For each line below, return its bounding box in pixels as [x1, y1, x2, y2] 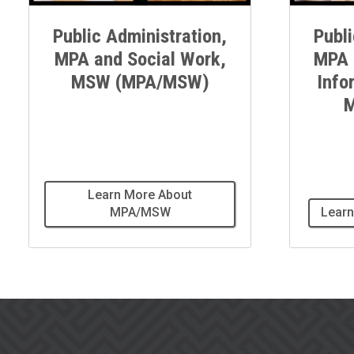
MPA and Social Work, [54, 47, 226, 70]
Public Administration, [53, 24, 227, 47]
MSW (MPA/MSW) [70, 70, 209, 93]
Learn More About [88, 187, 192, 203]
